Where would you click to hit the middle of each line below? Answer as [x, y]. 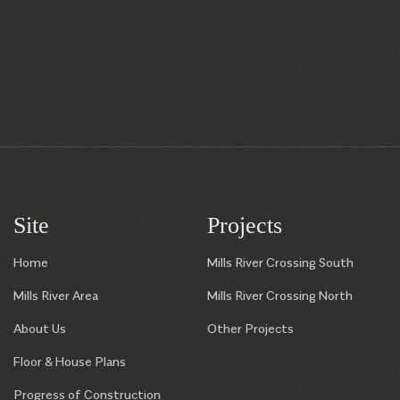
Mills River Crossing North [280, 296]
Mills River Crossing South [280, 263]
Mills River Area [56, 296]
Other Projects [250, 329]
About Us [40, 329]
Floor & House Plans [70, 362]
